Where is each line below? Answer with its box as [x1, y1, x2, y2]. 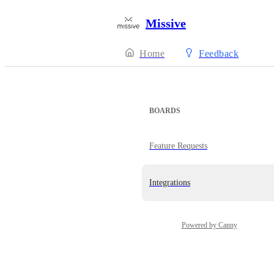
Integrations [149, 178, 190, 187]
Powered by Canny [181, 221, 237, 229]
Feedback [199, 48, 239, 59]
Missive [146, 16, 186, 30]
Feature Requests [149, 141, 207, 150]
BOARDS [149, 106, 180, 115]
